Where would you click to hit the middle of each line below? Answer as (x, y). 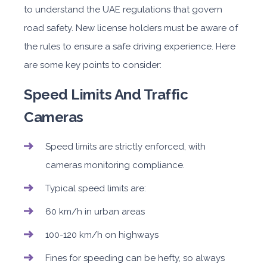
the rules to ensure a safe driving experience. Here (130, 46)
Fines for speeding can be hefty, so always (135, 258)
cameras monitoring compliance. (115, 165)
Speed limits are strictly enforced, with (125, 147)
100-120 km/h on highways (102, 235)
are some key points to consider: (93, 65)
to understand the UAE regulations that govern (123, 10)
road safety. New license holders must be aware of (131, 28)
